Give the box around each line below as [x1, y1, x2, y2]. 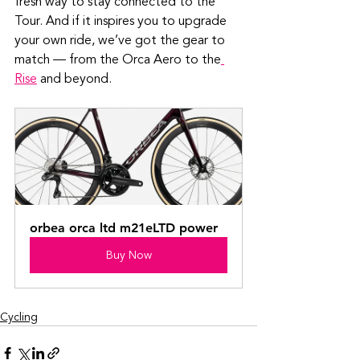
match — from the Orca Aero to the [14, 50, 221, 69]
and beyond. [37, 69, 112, 88]
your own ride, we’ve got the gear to [14, 31, 228, 50]
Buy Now [105, 247, 152, 264]
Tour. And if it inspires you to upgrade [14, 11, 230, 31]
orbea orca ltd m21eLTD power [30, 220, 218, 235]
